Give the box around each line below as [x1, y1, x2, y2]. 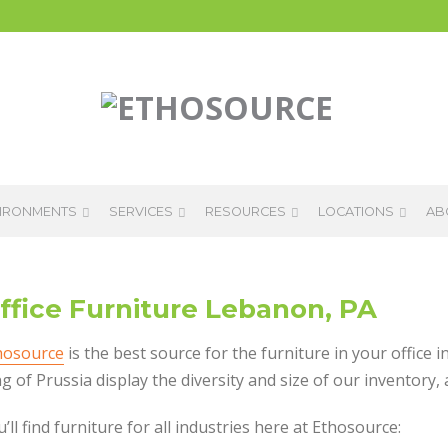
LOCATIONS [318, 204, 394, 219]
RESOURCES [205, 204, 286, 219]
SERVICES [109, 204, 173, 219]
